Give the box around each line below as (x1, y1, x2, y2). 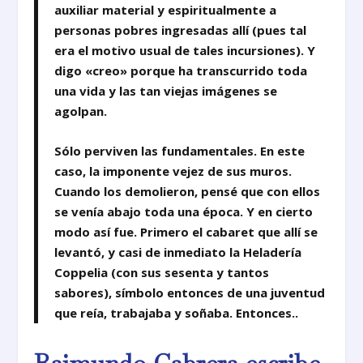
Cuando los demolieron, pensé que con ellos (54, 182, 321, 199)
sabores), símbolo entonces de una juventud (54, 284, 326, 301)
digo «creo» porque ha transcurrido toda (54, 62, 308, 79)
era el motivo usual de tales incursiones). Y (54, 41, 316, 58)
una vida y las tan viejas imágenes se (54, 82, 278, 99)
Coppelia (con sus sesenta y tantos (54, 263, 270, 280)
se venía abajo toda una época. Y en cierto (54, 203, 314, 220)
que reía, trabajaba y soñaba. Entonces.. (54, 304, 299, 321)
